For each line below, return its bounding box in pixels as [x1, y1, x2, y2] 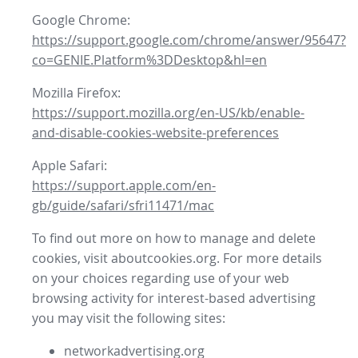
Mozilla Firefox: [32, 84, 121, 102]
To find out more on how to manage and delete [32, 229, 316, 248]
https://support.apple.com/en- [32, 177, 216, 195]
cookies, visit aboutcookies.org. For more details [32, 249, 322, 268]
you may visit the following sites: [32, 309, 225, 328]
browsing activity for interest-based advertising [32, 289, 316, 308]
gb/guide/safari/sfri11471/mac [32, 197, 214, 215]
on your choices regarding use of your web [32, 269, 289, 288]
